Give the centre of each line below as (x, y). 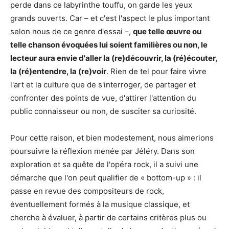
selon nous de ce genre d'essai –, (72, 31)
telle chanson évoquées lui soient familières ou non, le (109, 44)
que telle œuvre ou (167, 31)
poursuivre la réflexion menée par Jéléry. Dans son (102, 151)
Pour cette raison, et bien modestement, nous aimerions (112, 138)
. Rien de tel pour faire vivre (156, 71)
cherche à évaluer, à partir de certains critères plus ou (108, 217)
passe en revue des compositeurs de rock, (87, 191)
